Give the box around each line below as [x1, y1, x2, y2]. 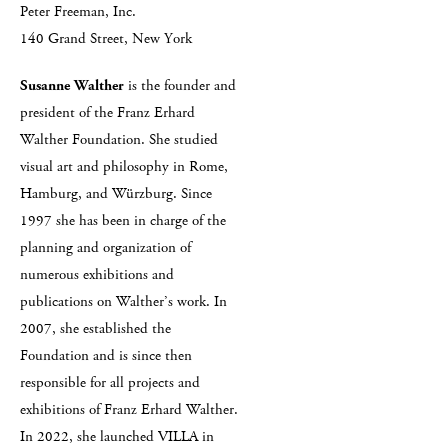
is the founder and [124, 75, 236, 96]
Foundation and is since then [20, 345, 192, 366]
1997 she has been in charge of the [20, 210, 226, 231]
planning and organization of [20, 237, 191, 258]
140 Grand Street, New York [20, 28, 192, 49]
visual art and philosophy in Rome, [20, 156, 228, 177]
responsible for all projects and [20, 372, 200, 393]
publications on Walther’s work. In [20, 291, 227, 312]
